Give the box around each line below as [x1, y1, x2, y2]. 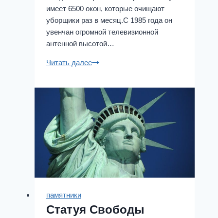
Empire [91, 69, 114, 78]
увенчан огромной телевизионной [46, 27, 158, 36]
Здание [91, 57, 116, 66]
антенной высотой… [46, 39, 114, 48]
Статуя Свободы [46, 202, 145, 216]
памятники [46, 190, 81, 199]
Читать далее [46, 58, 92, 67]
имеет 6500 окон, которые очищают [46, 4, 164, 13]
